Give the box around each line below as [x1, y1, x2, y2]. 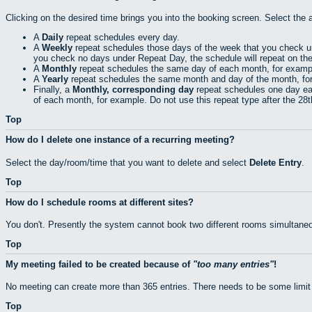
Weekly [42, 42, 72, 54]
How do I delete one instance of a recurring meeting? [6, 134, 235, 146]
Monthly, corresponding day [72, 84, 194, 95]
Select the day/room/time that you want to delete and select [6, 157, 249, 168]
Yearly [42, 74, 68, 85]
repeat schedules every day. [63, 32, 180, 43]
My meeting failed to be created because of [6, 258, 193, 270]
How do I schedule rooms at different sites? [6, 196, 194, 208]
